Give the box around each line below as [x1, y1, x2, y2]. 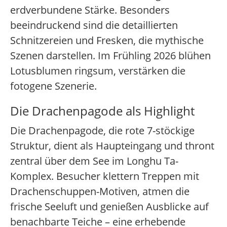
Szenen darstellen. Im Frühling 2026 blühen [10, 49, 211, 63]
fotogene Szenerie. [10, 79, 97, 93]
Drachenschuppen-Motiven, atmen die [10, 184, 190, 199]
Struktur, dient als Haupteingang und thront [10, 139, 214, 153]
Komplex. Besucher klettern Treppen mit [10, 169, 199, 183]
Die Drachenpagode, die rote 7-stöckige [10, 124, 195, 138]
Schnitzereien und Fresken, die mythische [10, 33, 204, 48]
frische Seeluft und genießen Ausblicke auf [10, 200, 209, 214]
